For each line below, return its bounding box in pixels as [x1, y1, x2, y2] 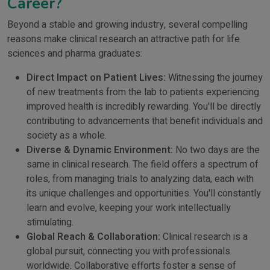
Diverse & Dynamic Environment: [27, 143, 173, 157]
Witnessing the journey [166, 71, 263, 85]
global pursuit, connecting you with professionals [27, 244, 230, 259]
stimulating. [27, 215, 74, 230]
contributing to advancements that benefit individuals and [27, 114, 263, 128]
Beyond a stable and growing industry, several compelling [7, 17, 248, 32]
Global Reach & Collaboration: [27, 230, 160, 244]
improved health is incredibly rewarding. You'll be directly [27, 99, 261, 114]
